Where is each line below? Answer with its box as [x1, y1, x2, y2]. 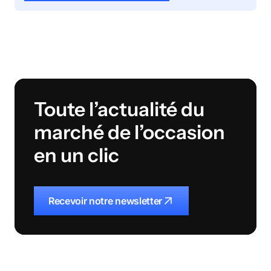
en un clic [34, 143, 119, 167]
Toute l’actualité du [34, 97, 204, 121]
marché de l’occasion [34, 120, 225, 144]
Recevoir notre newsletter [48, 194, 162, 207]
